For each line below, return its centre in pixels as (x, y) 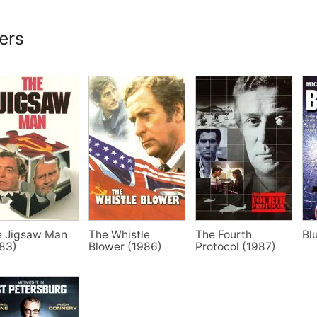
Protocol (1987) (235, 246)
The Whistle (120, 234)
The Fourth (223, 234)
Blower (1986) (126, 246)
